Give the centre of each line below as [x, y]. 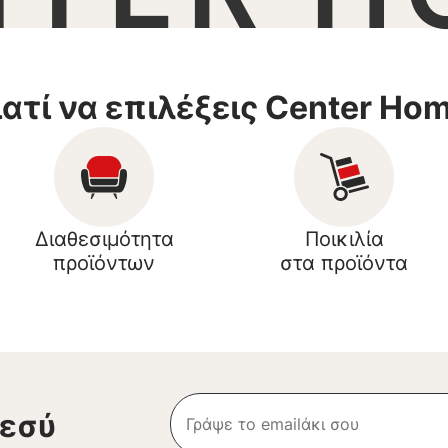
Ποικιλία [344, 239]
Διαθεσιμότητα [104, 239]
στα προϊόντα [344, 263]
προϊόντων [104, 263]
